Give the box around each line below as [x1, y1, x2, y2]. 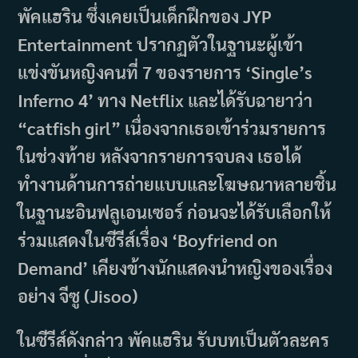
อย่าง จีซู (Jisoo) [18, 284, 139, 308]
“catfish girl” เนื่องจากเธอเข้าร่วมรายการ [18, 117, 327, 140]
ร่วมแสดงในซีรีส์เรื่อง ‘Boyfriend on [18, 229, 278, 252]
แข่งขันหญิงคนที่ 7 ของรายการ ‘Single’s [18, 61, 313, 84]
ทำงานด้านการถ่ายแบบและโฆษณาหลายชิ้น [18, 173, 337, 196]
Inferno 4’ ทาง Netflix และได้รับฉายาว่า [18, 89, 313, 112]
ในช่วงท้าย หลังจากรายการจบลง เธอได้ [18, 145, 302, 168]
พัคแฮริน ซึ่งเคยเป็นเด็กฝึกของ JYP [18, 5, 272, 28]
